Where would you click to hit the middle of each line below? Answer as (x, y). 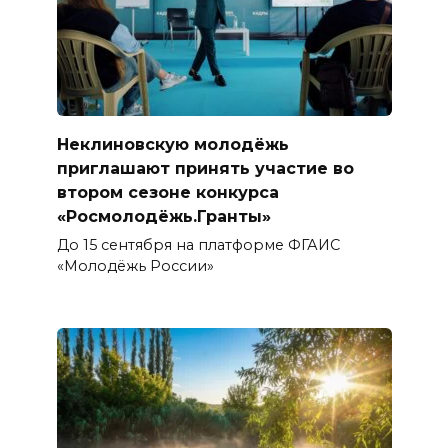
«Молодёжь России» (135, 265)
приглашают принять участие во (205, 168)
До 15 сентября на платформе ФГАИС (198, 244)
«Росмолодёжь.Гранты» (163, 216)
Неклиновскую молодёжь (172, 144)
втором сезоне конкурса (167, 192)
